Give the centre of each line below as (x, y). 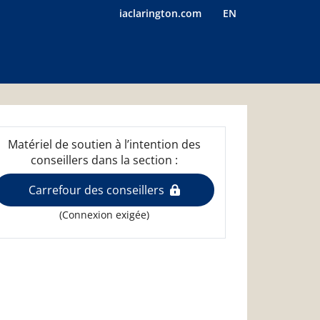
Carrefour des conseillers (96, 190)
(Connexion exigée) (104, 214)
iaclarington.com (160, 13)
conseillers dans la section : (104, 160)
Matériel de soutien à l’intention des (104, 144)
